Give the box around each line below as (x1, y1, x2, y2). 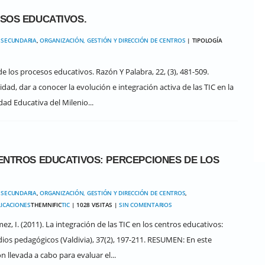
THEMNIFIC (30, 201, 62, 209)
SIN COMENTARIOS (119, 201, 172, 209)
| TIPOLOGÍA (185, 36, 222, 44)
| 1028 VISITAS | (69, 201, 119, 209)
